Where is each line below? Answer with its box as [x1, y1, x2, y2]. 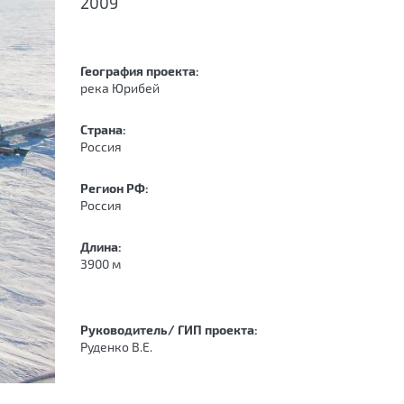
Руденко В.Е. [80, 339, 152, 354]
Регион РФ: [80, 180, 151, 196]
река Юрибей [80, 80, 160, 96]
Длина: [80, 239, 124, 254]
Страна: [80, 122, 129, 137]
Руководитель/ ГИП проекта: [80, 322, 261, 337]
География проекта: [80, 63, 202, 78]
